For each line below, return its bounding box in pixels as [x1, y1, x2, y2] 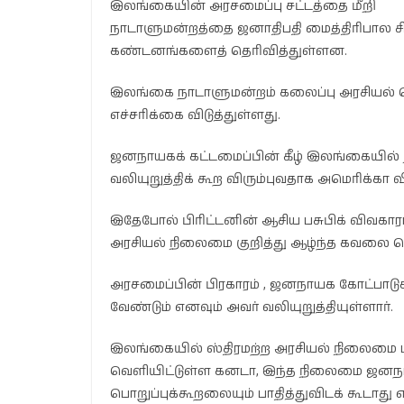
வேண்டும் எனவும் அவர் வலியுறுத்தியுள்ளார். [110, 298, 393, 317]
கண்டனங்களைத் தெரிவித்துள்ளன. [110, 42, 347, 60]
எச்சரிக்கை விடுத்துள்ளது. [110, 106, 280, 124]
